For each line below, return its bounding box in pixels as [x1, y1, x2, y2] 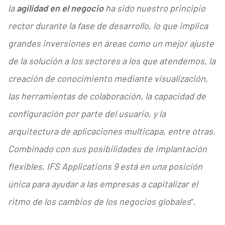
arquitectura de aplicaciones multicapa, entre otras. [8, 126, 215, 137]
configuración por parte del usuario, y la [8, 108, 166, 120]
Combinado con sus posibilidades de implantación [8, 143, 207, 155]
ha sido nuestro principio [105, 3, 205, 14]
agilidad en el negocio [16, 3, 105, 14]
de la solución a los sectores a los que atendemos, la [8, 55, 215, 67]
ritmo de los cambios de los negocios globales [8, 196, 191, 207]
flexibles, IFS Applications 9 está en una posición [8, 161, 202, 172]
